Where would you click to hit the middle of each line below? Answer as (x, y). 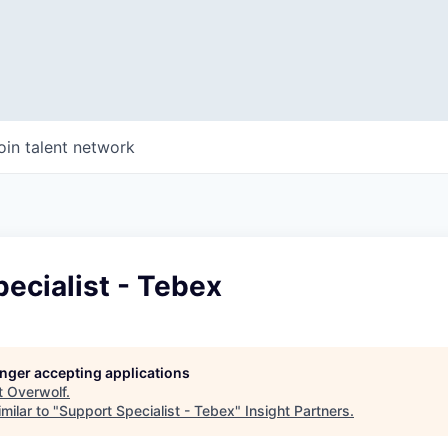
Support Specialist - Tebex (147, 410)
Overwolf (36, 391)
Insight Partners (297, 410)
